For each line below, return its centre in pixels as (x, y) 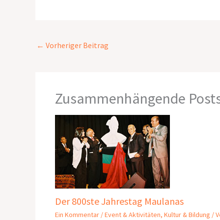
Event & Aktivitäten (133, 214)
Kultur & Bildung (187, 214)
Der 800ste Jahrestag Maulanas (119, 201)
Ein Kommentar (77, 214)
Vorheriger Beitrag (76, 45)
